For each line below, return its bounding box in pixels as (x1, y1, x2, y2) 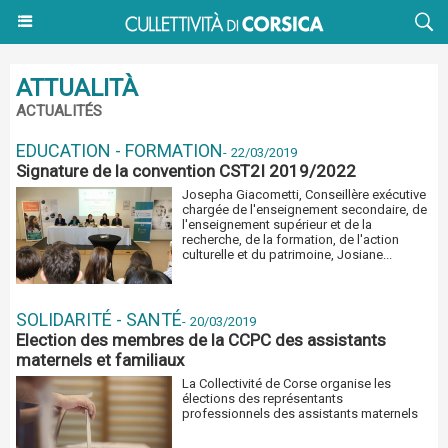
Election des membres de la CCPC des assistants (16, 329, 386, 350)
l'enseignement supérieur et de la (182, 217, 373, 232)
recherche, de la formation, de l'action (182, 232, 400, 247)
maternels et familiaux (16, 349, 184, 370)
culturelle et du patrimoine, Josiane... (182, 247, 393, 262)
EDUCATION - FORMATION (16, 140, 223, 161)
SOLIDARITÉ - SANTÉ (16, 308, 182, 330)
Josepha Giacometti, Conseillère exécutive (182, 187, 427, 202)
